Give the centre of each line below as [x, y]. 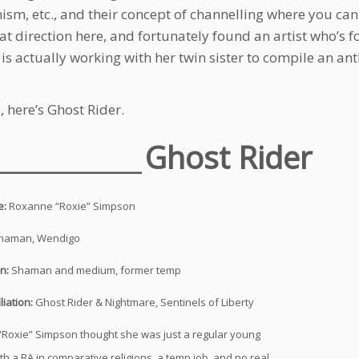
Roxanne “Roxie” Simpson [72, 206]
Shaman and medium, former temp [96, 270]
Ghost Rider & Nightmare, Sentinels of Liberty [145, 302]
